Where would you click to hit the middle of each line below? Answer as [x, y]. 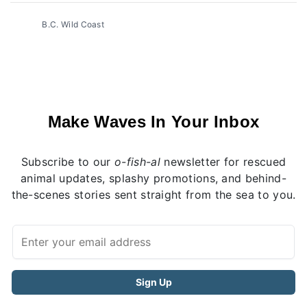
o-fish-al [137, 161]
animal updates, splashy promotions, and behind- [153, 178]
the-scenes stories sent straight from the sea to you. [153, 194]
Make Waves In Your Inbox [153, 121]
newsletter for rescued [223, 161]
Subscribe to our [68, 161]
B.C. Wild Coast [72, 24]
